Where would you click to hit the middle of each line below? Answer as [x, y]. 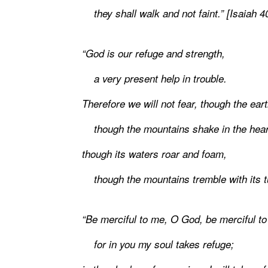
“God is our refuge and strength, [153, 54]
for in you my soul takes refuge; [158, 244]
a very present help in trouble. [154, 79]
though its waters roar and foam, [154, 154]
